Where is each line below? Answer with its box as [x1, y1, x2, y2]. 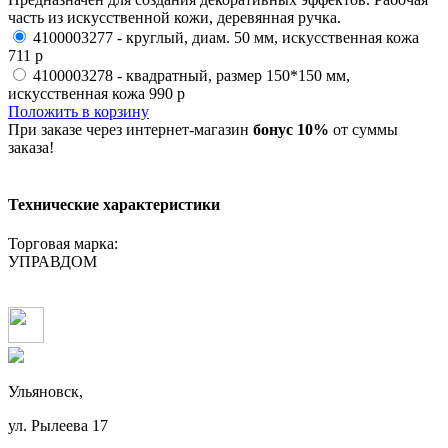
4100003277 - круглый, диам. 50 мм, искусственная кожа [33, 28, 419, 46]
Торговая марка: [8, 235, 118, 253]
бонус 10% [253, 120, 329, 138]
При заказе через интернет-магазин [8, 120, 253, 138]
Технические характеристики [8, 196, 220, 214]
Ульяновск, [8, 383, 83, 401]
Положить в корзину [8, 102, 149, 120]
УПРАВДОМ [8, 253, 97, 271]
